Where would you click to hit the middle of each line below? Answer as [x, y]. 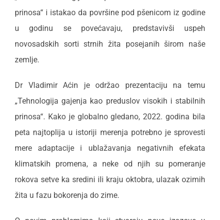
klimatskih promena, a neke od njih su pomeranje [110, 164]
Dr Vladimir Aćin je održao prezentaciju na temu [110, 85]
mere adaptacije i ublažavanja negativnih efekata [110, 148]
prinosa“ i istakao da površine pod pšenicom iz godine [110, 13]
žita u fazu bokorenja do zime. [67, 195]
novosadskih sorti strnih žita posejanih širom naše [110, 44]
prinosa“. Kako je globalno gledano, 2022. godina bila [110, 117]
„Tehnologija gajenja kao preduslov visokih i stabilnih [110, 101]
